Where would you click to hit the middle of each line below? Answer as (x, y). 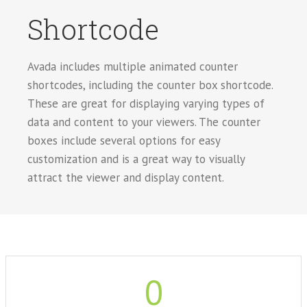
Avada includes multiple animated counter (133, 66)
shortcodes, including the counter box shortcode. (150, 85)
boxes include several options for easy (124, 140)
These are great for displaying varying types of (146, 103)
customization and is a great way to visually (136, 159)
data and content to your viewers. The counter (144, 122)
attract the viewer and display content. (126, 177)
